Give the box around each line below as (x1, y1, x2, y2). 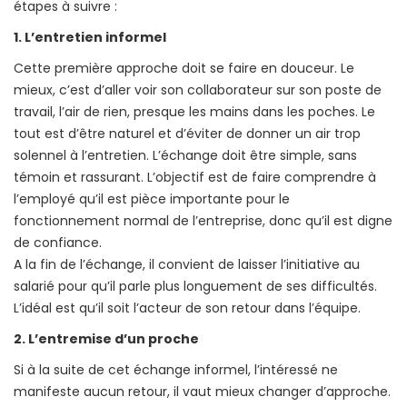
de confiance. (14, 233, 102, 252)
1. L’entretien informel (14, 27, 166, 46)
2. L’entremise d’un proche (14, 329, 199, 348)
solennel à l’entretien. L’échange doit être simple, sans (14, 145, 357, 164)
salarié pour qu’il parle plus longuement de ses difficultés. (14, 276, 377, 295)
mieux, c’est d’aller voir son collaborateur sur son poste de (14, 80, 382, 99)
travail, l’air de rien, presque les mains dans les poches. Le (14, 102, 375, 121)
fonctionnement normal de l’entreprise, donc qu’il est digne (14, 211, 392, 230)
